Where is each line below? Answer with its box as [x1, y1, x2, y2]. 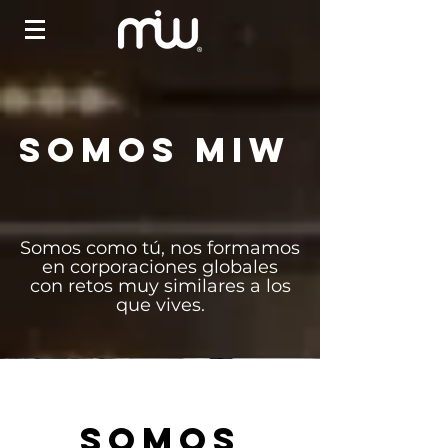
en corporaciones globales [42, 256, 278, 278]
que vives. [115, 294, 205, 316]
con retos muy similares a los [29, 275, 291, 297]
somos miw [19, 128, 290, 171]
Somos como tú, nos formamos [20, 237, 300, 259]
